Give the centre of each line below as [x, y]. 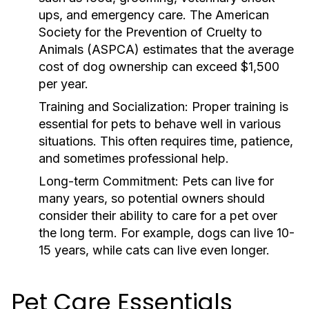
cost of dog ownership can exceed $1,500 [159, 67]
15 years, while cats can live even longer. [154, 250]
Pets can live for [226, 181]
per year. [63, 84]
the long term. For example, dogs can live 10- [167, 233]
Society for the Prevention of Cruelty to [150, 32]
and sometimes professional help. [134, 158]
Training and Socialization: [113, 107]
